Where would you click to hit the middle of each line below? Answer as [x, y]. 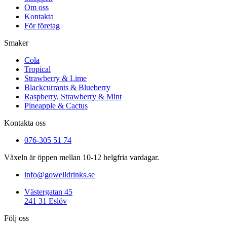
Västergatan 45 [48, 192]
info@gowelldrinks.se [60, 174]
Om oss [36, 7]
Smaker [16, 43]
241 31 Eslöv [46, 201]
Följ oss [16, 218]
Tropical [37, 69]
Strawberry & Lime [55, 78]
